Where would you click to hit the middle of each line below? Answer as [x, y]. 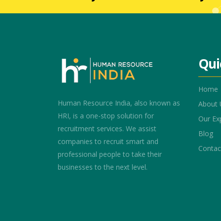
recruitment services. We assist [107, 128]
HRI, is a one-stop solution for [106, 115]
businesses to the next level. [103, 167]
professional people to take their [110, 154]
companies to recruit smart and [108, 141]
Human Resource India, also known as [119, 103]
